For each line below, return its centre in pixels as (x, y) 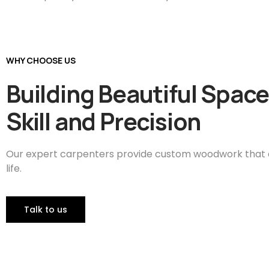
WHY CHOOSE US (41, 60)
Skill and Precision (104, 121)
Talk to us (46, 210)
